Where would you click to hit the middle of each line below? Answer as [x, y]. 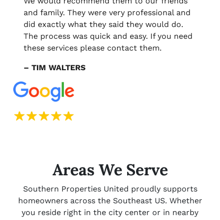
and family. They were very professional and [107, 13]
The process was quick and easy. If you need [108, 36]
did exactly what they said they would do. [103, 25]
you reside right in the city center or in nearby [110, 212]
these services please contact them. [93, 48]
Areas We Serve [110, 169]
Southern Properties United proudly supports [110, 189]
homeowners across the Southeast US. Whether [110, 200]
